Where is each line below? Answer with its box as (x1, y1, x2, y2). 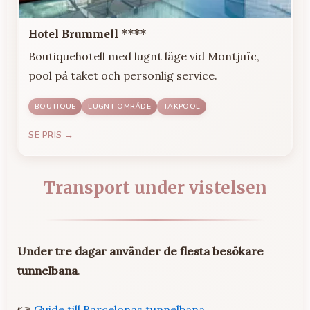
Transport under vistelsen (43, 176, 267, 199)
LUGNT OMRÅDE (88, 100, 152, 111)
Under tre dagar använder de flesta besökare (17, 244, 264, 258)
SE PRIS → (28, 128, 74, 141)
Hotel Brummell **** (28, 27, 147, 41)
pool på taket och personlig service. (28, 68, 217, 82)
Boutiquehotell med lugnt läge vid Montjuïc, (28, 48, 259, 63)
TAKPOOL (163, 100, 201, 111)
